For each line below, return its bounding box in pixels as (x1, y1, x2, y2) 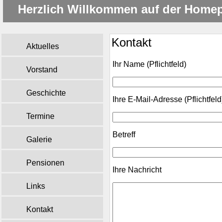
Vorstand (26, 65, 57, 74)
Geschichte (26, 89, 66, 97)
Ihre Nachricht (112, 166, 162, 174)
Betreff (112, 130, 135, 139)
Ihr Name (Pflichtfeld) (112, 60, 186, 68)
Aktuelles (26, 42, 59, 51)
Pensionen (26, 159, 64, 167)
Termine (26, 112, 55, 120)
